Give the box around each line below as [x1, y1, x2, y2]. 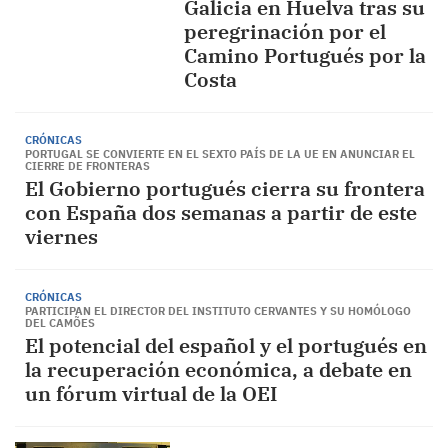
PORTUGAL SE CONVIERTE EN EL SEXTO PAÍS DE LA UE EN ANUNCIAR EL [25, 147, 415, 161]
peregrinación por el [183, 18, 386, 45]
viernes [25, 223, 98, 250]
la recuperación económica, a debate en [25, 356, 412, 383]
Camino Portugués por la [183, 42, 426, 69]
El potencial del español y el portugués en [25, 332, 427, 359]
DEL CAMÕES [25, 316, 95, 330]
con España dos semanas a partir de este [25, 199, 417, 226]
